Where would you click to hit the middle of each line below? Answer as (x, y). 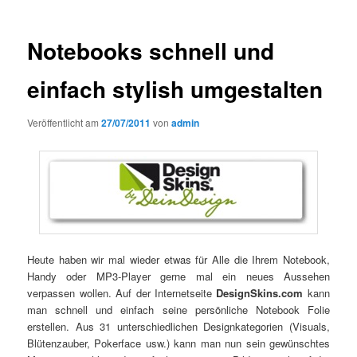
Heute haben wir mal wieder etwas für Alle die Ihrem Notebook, (178, 260)
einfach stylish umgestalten (175, 89)
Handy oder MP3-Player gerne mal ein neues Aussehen (178, 277)
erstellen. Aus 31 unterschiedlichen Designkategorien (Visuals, (178, 327)
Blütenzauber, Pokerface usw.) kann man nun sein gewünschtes (178, 343)
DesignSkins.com (260, 293)
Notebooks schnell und (151, 51)
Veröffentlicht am (65, 122)
